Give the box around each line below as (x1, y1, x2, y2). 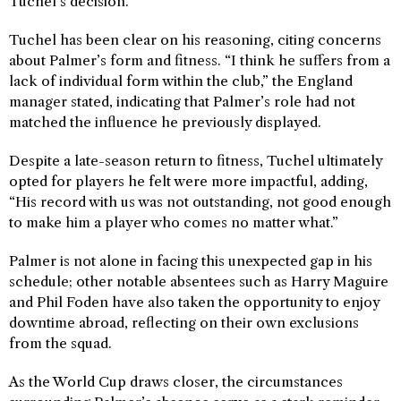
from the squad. (9, 335, 112, 352)
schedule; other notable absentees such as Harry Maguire (9, 273, 388, 290)
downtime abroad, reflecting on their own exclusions (9, 314, 359, 331)
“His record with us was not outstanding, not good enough (9, 193, 391, 210)
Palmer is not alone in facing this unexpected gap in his (9, 252, 372, 269)
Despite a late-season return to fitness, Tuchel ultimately (9, 152, 382, 169)
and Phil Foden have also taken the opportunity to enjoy (9, 294, 380, 311)
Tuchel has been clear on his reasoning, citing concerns (9, 31, 381, 48)
